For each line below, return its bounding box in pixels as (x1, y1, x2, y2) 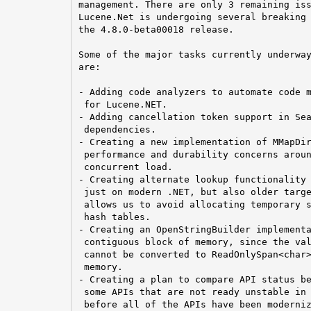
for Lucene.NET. (78, 99, 167, 110)
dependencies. (78, 124, 156, 135)
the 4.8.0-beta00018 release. (78, 24, 234, 35)
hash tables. (78, 211, 151, 222)
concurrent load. (78, 161, 173, 172)
